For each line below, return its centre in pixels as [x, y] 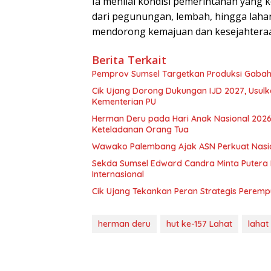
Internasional [118, 174]
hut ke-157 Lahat [199, 224]
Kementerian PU [124, 101]
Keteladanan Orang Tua [140, 129]
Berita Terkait [129, 60]
